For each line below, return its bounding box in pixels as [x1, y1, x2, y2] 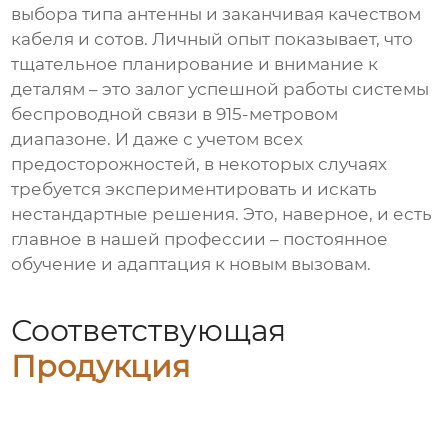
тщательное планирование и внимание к [11, 54, 379, 75]
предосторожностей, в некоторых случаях [11, 154, 388, 175]
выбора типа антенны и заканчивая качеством [11, 4, 422, 25]
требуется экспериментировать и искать [11, 179, 378, 200]
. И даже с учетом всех [107, 129, 304, 150]
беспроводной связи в [11, 104, 217, 125]
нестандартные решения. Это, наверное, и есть [11, 204, 433, 225]
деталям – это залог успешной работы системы [11, 79, 430, 100]
